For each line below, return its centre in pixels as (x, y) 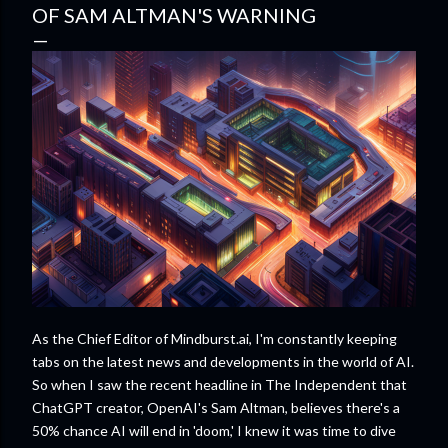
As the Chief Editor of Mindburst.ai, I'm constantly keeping (214, 338)
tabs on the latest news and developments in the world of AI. (223, 361)
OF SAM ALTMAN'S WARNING (174, 15)
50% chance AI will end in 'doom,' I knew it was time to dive (214, 430)
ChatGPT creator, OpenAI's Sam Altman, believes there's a (216, 407)
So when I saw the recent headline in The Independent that (219, 384)
